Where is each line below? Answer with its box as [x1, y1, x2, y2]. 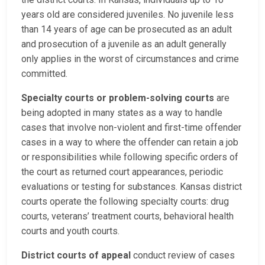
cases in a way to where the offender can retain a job [21, 137, 238, 148]
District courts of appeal [21, 250, 133, 261]
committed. [21, 68, 67, 80]
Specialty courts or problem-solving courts [21, 92, 214, 104]
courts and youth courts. [21, 225, 122, 237]
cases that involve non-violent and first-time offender [21, 122, 241, 134]
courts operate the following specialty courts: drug [21, 196, 229, 208]
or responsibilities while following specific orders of [21, 151, 238, 163]
